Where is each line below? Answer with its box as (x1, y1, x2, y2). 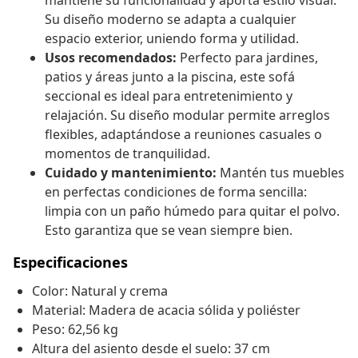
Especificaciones (13, 253, 128, 272)
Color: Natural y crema (32, 282, 168, 300)
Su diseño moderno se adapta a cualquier (45, 10, 296, 29)
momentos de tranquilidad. (45, 145, 210, 163)
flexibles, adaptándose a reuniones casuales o (45, 125, 322, 144)
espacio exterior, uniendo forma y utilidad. (45, 30, 299, 48)
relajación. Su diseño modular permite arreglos (45, 106, 330, 125)
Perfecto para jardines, (177, 49, 318, 67)
